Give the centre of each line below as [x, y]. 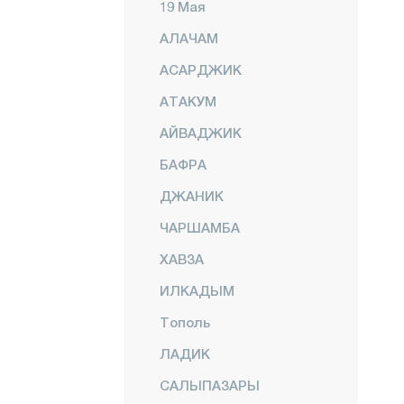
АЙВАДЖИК [201, 133]
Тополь [185, 322]
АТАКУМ [188, 101]
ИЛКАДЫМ [197, 290]
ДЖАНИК [192, 196]
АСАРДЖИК [201, 69]
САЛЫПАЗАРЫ [210, 385]
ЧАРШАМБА [200, 227]
